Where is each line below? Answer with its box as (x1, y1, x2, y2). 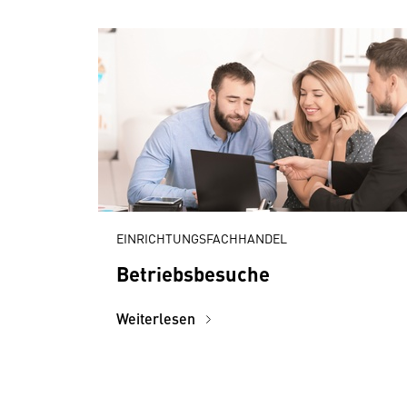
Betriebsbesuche (116, 259, 270, 287)
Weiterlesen (116, 308, 199, 329)
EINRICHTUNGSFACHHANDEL (116, 229, 287, 247)
